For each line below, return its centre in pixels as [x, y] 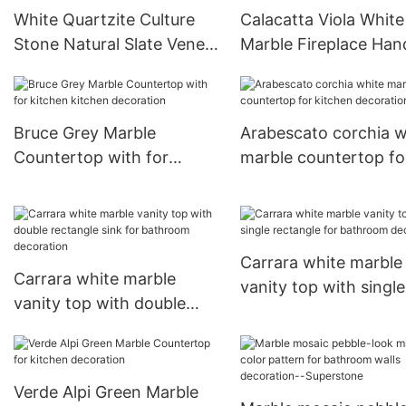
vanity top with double [100, 304]
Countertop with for [91, 158]
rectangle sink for [81, 328]
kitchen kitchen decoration [117, 182]
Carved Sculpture [306, 69]
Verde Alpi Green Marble [106, 392]
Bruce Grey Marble [85, 133]
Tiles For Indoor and [91, 69]
